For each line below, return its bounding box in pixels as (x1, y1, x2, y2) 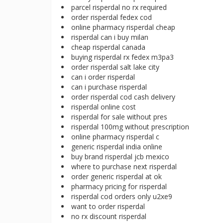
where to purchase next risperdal (71, 162, 177, 171)
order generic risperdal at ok (71, 172, 162, 181)
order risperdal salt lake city (71, 62, 159, 72)
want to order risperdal (71, 202, 145, 211)
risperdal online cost (71, 102, 136, 111)
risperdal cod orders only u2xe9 (71, 192, 172, 201)
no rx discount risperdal (71, 212, 146, 221)
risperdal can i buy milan (71, 32, 148, 42)
